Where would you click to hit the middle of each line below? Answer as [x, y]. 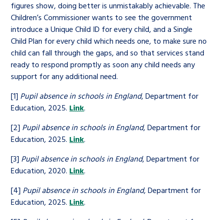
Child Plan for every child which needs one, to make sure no [109, 41]
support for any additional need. [66, 76]
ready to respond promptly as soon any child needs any [103, 64]
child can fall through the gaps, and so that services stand [108, 53]
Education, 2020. [40, 170]
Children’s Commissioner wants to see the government [102, 17]
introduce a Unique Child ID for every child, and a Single [102, 29]
